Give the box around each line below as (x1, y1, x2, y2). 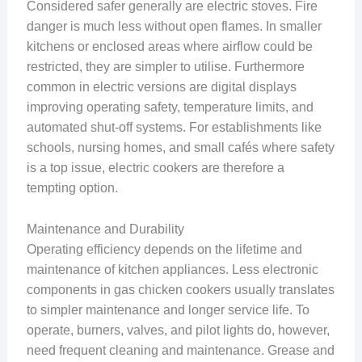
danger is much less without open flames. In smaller (26, 19, 322, 34)
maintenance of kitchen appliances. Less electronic (26, 262, 318, 276)
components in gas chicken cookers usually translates (26, 282, 335, 297)
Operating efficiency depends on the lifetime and (26, 242, 302, 256)
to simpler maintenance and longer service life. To (26, 302, 309, 317)
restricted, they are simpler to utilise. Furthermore (26, 60, 305, 74)
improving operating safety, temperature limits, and (26, 100, 314, 115)
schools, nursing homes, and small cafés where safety (26, 141, 335, 155)
